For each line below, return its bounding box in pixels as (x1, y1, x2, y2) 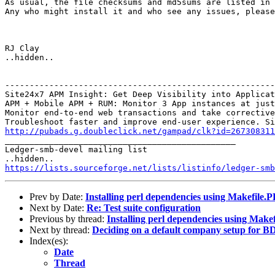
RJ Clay (5, 43, 39, 53)
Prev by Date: (29, 191, 85, 202)
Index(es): (29, 235, 68, 246)
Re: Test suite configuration (87, 202, 201, 213)
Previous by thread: (29, 213, 107, 224)
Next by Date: (29, 202, 87, 213)
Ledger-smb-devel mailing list (5, 144, 147, 154)
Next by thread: (29, 224, 92, 235)
